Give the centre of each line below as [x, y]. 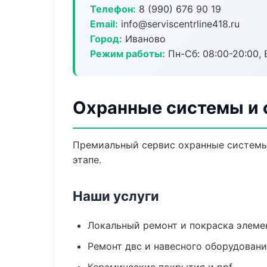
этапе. [87, 160]
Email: [104, 24]
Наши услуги [116, 196]
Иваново [144, 39]
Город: [106, 39]
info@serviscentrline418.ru [179, 24]
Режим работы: [128, 54]
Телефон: [113, 9]
